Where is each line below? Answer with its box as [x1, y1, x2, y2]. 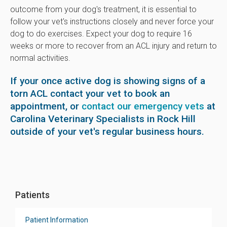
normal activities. [10, 53, 70, 63]
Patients [15, 190, 50, 201]
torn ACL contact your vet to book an [10, 88, 170, 100]
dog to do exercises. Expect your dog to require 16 [10, 29, 192, 39]
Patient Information [25, 216, 88, 224]
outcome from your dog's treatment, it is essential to [10, 5, 197, 15]
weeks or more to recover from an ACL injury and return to [10, 41, 217, 51]
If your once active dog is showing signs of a [10, 75, 205, 87]
